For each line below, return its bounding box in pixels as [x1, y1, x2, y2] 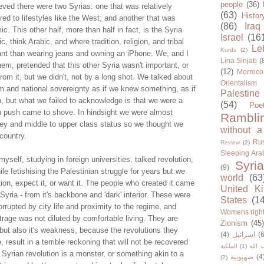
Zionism [220, 219, 247, 228]
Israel [220, 32, 243, 43]
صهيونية [230, 253, 253, 261]
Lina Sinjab [220, 57, 258, 65]
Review [220, 139, 240, 146]
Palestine [220, 88, 260, 99]
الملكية [220, 243, 237, 250]
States [220, 195, 247, 206]
